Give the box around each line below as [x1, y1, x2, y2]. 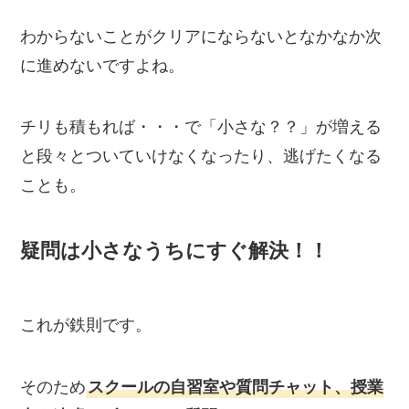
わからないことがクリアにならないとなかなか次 [20, 26, 383, 46]
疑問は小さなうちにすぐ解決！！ [20, 239, 330, 263]
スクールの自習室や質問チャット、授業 [88, 377, 384, 396]
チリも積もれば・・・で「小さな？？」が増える [20, 118, 383, 137]
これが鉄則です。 [20, 316, 152, 334]
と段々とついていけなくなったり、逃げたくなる [20, 147, 383, 166]
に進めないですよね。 [20, 56, 185, 75]
